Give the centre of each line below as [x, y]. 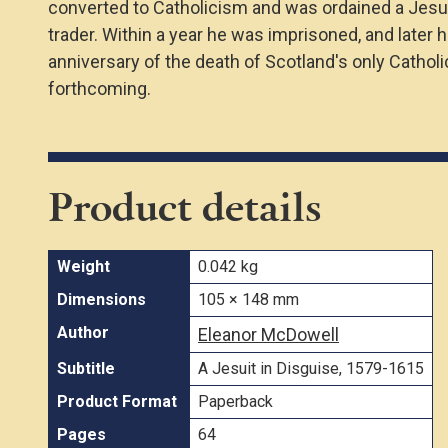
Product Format [117, 401]
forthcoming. [99, 88]
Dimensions [101, 299]
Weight [83, 266]
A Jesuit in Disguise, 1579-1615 [311, 368]
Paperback [235, 401]
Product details [184, 205]
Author [83, 332]
